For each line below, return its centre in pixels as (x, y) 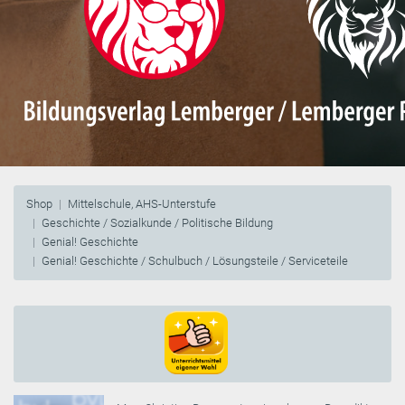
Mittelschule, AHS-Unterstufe (142, 204)
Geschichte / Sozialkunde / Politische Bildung (157, 223)
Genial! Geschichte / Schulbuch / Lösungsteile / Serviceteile (195, 261)
